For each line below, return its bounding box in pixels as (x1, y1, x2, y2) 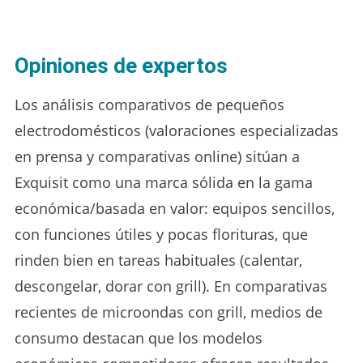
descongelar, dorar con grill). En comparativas (14, 275, 327, 296)
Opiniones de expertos (14, 53, 228, 78)
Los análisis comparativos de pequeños (14, 94, 284, 114)
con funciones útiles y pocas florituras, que (14, 224, 308, 244)
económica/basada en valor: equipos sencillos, (14, 198, 335, 218)
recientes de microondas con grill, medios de (14, 301, 322, 322)
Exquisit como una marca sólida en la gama (14, 172, 313, 192)
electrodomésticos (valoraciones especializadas (14, 120, 339, 140)
